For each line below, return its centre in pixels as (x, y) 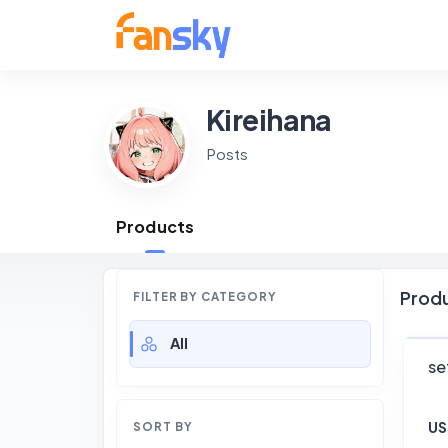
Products (155, 226)
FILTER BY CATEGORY (205, 296)
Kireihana (269, 119)
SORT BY (163, 426)
